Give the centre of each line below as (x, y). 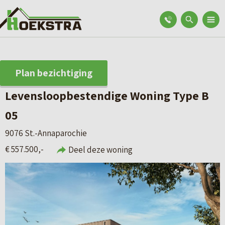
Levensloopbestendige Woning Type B (107, 95)
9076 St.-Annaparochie (46, 133)
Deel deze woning (100, 150)
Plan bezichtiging (54, 73)
